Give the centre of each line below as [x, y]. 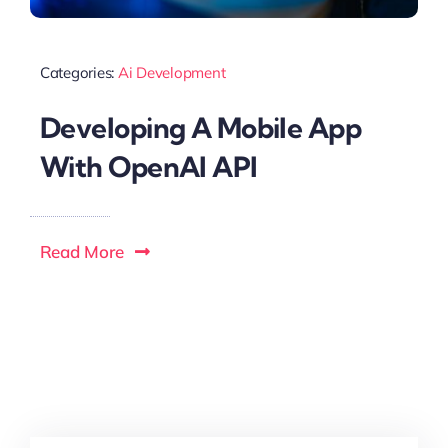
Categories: [78, 73]
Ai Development [171, 73]
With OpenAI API [148, 166]
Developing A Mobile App [200, 127]
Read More [81, 251]
